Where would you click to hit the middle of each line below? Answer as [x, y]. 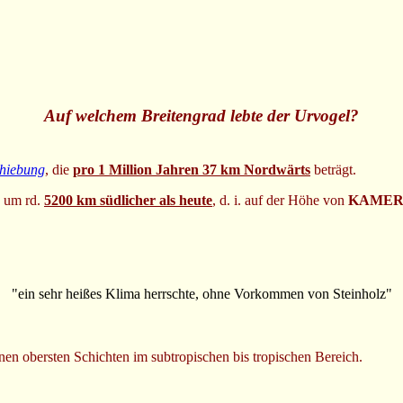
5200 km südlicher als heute [128, 200]
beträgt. [333, 169]
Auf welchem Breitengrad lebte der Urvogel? [201, 116]
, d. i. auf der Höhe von [280, 200]
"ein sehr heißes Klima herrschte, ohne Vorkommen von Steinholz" [201, 293]
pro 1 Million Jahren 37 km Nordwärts [192, 169]
